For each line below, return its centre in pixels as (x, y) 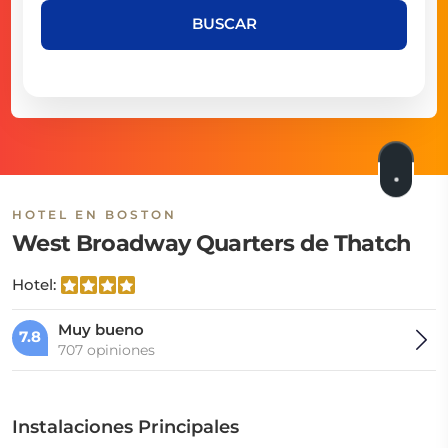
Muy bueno (101, 329)
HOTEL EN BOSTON (94, 214)
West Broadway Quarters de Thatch (211, 243)
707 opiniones (106, 350)
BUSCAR (224, 23)
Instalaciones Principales (125, 427)
